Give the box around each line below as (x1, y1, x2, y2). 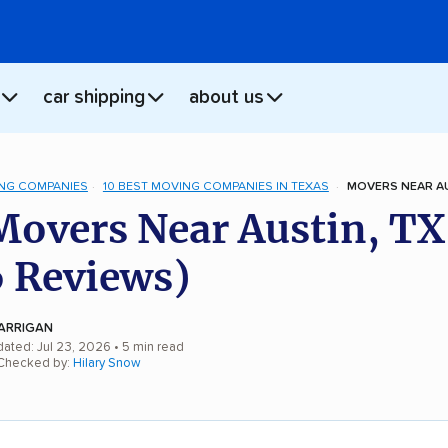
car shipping (43, 88, 145, 108)
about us (189, 88, 264, 108)
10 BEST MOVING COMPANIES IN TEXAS (102, 180, 329, 193)
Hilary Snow (73, 356, 141, 370)
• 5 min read (111, 340, 184, 354)
